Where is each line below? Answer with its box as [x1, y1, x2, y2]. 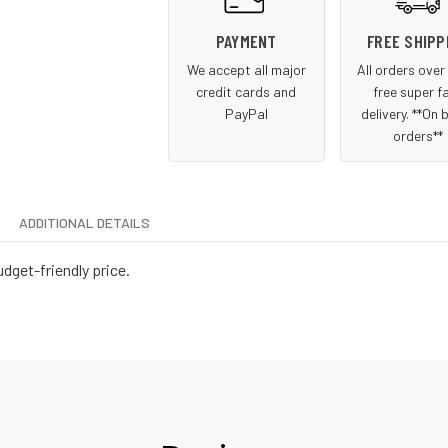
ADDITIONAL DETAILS [19, 214, 150, 232]
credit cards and [196, 83, 297, 101]
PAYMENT [215, 30, 277, 53]
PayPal [224, 105, 268, 123]
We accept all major [186, 61, 306, 79]
